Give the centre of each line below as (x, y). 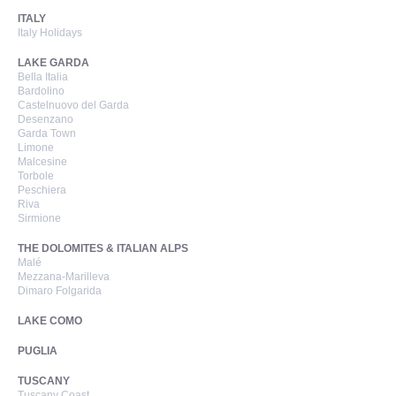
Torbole (36, 176)
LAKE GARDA (53, 63)
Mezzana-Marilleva (64, 277)
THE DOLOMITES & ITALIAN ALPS (103, 249)
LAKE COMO (50, 321)
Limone (36, 148)
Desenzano (46, 120)
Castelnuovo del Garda (73, 106)
